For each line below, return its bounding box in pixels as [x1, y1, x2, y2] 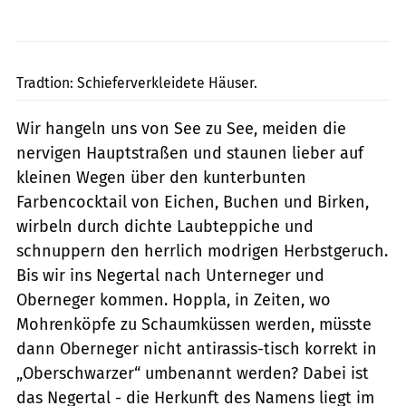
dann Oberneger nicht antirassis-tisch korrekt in [16, 338, 377, 359]
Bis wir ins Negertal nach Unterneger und [16, 265, 324, 285]
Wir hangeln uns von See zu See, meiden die [16, 118, 346, 139]
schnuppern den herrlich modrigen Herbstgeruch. [16, 240, 388, 261]
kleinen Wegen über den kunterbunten [16, 167, 306, 188]
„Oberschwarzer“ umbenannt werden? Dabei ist [16, 362, 369, 383]
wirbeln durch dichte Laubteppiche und [16, 216, 314, 237]
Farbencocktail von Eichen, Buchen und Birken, [16, 191, 369, 212]
